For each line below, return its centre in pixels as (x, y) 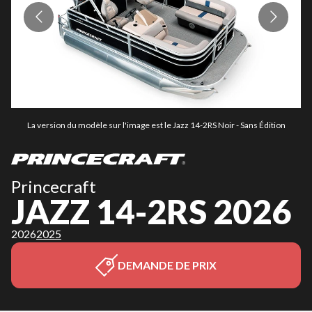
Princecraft (54, 186)
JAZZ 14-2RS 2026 (151, 211)
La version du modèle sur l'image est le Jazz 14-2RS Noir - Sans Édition (156, 125)
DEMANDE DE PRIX (167, 265)
